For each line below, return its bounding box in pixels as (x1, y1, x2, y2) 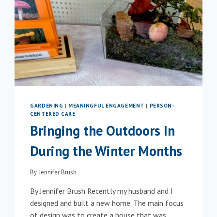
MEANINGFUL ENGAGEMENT (68, 102, 144, 109)
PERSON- (149, 102, 174, 109)
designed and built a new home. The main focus (30, 198, 184, 208)
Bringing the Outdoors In (30, 122, 175, 140)
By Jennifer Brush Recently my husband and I (30, 186, 173, 196)
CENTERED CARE (30, 110, 76, 117)
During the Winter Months (30, 142, 183, 160)
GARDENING (30, 102, 63, 109)
